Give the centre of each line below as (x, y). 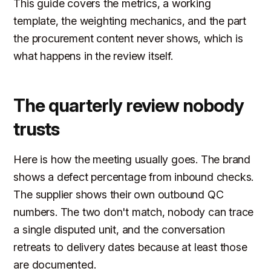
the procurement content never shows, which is (128, 39)
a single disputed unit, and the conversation (119, 230)
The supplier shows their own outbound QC (119, 195)
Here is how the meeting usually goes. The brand (132, 160)
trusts (37, 129)
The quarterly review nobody (129, 106)
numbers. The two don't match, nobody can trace (134, 212)
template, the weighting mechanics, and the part (130, 21)
